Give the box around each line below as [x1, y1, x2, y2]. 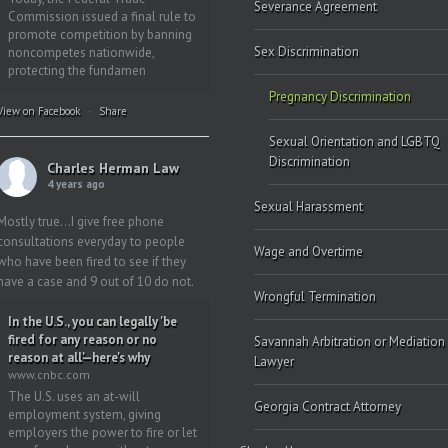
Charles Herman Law [46, 159, 179, 177]
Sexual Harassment [254, 198, 363, 215]
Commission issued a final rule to [7, 8, 196, 25]
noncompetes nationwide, [7, 44, 154, 61]
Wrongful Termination [254, 288, 376, 305]
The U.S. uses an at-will [7, 388, 140, 405]
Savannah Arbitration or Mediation [254, 333, 445, 350]
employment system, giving [7, 406, 161, 423]
